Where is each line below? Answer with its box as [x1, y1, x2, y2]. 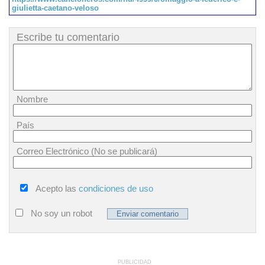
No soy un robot [31, 208, 92, 218]
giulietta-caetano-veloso [12, 4, 99, 12]
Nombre [17, 94, 48, 104]
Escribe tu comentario [17, 31, 119, 43]
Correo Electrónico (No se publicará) [17, 146, 157, 156]
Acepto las [35, 183, 79, 193]
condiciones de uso [79, 183, 153, 193]
